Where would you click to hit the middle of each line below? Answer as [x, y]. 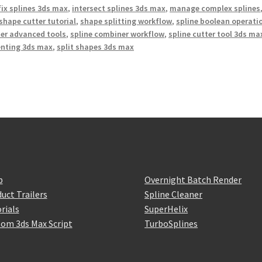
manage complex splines [215, 8]
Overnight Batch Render [193, 179]
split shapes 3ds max [96, 47]
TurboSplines [171, 223]
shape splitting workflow [126, 21]
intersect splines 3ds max [119, 8]
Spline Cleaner [174, 194]
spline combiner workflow [118, 34]
